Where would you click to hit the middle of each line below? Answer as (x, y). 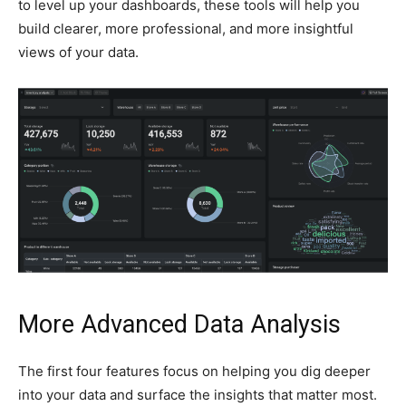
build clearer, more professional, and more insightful (186, 29)
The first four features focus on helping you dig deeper (194, 372)
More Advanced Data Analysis (179, 325)
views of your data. (78, 53)
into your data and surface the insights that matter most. (198, 395)
